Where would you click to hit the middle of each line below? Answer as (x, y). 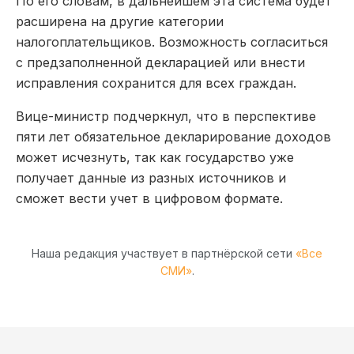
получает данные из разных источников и (151, 177)
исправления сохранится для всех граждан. (156, 83)
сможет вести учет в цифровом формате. (149, 198)
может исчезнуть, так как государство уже (155, 157)
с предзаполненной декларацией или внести (160, 62)
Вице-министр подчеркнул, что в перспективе (166, 116)
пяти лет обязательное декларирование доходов (173, 136)
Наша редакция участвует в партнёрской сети (164, 253)
